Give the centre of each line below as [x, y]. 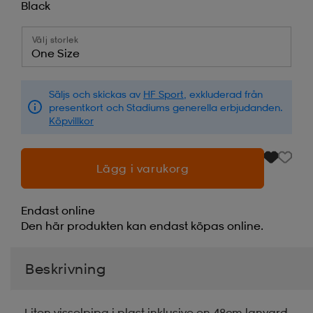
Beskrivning [66, 268]
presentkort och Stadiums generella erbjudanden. [166, 107]
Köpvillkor [71, 120]
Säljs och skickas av [96, 94]
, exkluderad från [223, 94]
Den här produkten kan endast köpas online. [142, 225]
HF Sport [163, 94]
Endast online [58, 210]
